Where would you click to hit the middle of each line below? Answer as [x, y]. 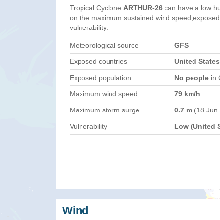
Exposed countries [98, 61]
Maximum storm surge [105, 110]
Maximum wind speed [104, 94]
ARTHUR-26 [143, 8]
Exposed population [100, 78]
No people [192, 78]
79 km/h [187, 94]
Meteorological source [104, 45]
